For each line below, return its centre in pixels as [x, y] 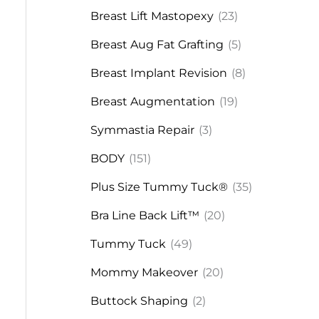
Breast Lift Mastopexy [152, 16]
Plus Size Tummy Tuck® [159, 187]
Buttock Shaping [139, 301]
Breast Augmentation [152, 101]
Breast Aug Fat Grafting [157, 45]
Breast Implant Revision [158, 73]
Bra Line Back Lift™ [145, 215]
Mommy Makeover [144, 272]
